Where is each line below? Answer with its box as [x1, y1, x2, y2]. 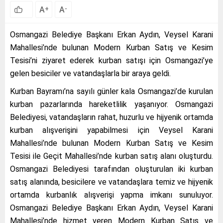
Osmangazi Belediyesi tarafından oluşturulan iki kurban [10, 164, 213, 174]
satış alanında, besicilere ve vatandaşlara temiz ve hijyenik [10, 177, 213, 187]
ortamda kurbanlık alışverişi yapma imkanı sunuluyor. [10, 190, 213, 200]
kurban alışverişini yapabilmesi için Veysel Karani [10, 125, 213, 135]
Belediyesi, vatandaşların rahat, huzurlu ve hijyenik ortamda [10, 112, 213, 122]
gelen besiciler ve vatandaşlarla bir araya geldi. [10, 68, 171, 78]
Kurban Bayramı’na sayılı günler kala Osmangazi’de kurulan [10, 86, 213, 96]
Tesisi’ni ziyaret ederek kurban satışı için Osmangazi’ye [10, 55, 213, 65]
